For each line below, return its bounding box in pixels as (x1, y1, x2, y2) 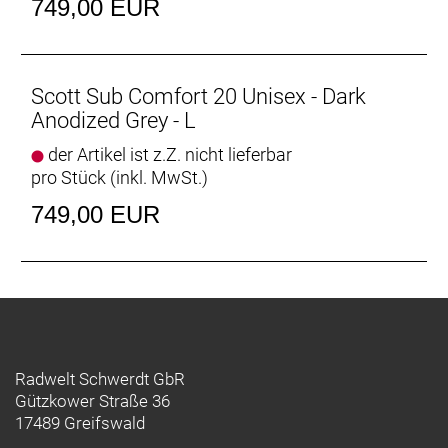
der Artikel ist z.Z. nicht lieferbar (44, 144, 292, 165)
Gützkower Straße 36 (15, 391, 170, 411)
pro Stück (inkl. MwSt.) (31, 167, 208, 188)
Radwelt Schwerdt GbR (15, 369, 185, 389)
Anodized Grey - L (31, 108, 196, 133)
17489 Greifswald (15, 413, 145, 433)
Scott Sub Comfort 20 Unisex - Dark (31, 84, 366, 109)
